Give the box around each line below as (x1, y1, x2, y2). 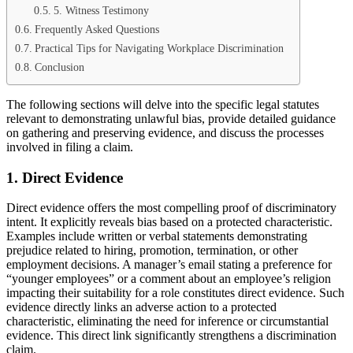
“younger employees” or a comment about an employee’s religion (6, 272, 331, 286)
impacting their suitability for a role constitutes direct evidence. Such (6, 286, 344, 300)
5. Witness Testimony (53, 4, 149, 17)
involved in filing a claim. (6, 139, 133, 154)
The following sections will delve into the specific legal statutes (6, 97, 319, 111)
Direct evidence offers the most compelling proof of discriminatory (6, 201, 336, 215)
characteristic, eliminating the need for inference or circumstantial (6, 314, 329, 329)
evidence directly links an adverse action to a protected (6, 300, 277, 314)
